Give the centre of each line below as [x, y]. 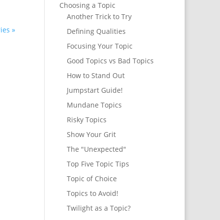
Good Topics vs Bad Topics [110, 61]
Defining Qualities [96, 31]
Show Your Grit [91, 135]
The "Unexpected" [96, 149]
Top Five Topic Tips [98, 164]
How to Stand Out [96, 76]
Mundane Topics [94, 105]
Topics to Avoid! [92, 193]
